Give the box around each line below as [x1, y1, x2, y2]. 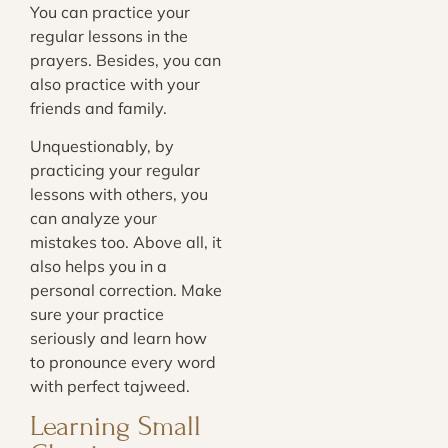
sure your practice [30, 304, 164, 325]
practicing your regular [30, 160, 200, 181]
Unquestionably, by [30, 136, 174, 157]
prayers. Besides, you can [30, 49, 221, 70]
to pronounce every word [30, 352, 216, 373]
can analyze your [30, 208, 157, 229]
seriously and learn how [30, 328, 207, 349]
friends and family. [30, 97, 167, 118]
